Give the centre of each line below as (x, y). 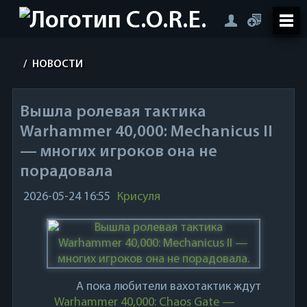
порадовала (66, 172)
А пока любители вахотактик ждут (169, 287)
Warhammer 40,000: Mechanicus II (146, 132)
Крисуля (138, 197)
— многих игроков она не (118, 152)
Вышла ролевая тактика (113, 112)
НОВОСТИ (58, 64)
